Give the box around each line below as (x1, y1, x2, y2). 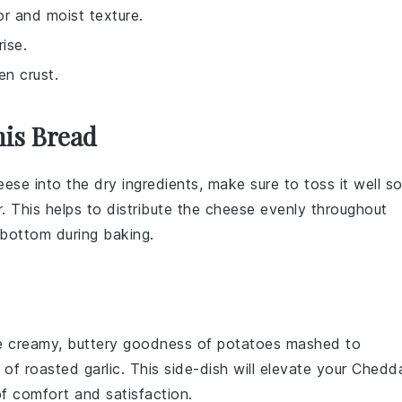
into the (30, 175, 94, 193)
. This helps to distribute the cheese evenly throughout (2, 200, 388, 218)
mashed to (281, 335, 361, 353)
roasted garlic (24, 360, 121, 378)
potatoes (217, 335, 281, 353)
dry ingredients (94, 175, 199, 193)
